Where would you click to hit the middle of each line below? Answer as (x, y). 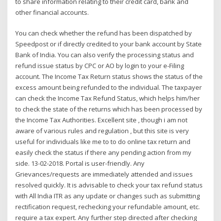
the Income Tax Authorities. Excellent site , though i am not (102, 120)
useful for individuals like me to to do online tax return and (103, 142)
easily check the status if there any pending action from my (104, 153)
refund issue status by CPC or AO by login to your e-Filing (100, 66)
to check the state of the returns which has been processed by (109, 109)
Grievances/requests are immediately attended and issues (104, 174)
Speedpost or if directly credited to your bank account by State (109, 44)
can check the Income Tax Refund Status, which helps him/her (108, 98)
